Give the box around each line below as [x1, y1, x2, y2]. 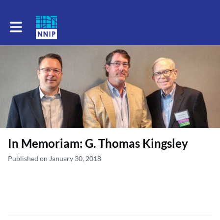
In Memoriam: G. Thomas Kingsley [8, 136, 188, 150]
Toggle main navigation [9, 20, 79, 28]
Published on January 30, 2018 [8, 154, 101, 163]
